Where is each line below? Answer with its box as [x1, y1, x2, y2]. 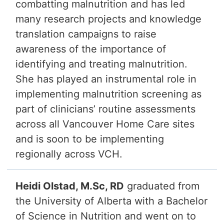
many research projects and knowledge [15, 13, 201, 25]
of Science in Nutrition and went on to [15, 210, 196, 222]
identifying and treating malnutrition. [15, 58, 187, 70]
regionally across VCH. [15, 148, 122, 160]
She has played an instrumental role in [15, 73, 196, 85]
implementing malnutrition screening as [15, 88, 201, 100]
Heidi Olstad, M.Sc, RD [15, 180, 124, 192]
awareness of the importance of [15, 43, 166, 55]
